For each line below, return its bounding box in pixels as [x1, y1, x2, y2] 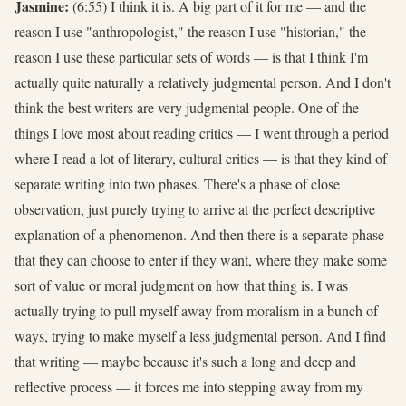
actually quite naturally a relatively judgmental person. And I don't [14, 72, 391, 92]
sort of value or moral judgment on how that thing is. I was [14, 275, 348, 295]
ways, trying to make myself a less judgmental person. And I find [14, 325, 386, 345]
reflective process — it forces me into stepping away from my [14, 376, 363, 396]
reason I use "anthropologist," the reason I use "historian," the [14, 21, 366, 41]
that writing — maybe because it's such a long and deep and [14, 351, 356, 371]
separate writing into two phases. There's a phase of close [14, 173, 340, 193]
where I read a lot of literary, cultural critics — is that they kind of [14, 148, 387, 168]
